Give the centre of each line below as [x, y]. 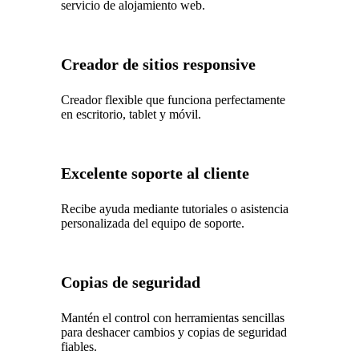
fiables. [79, 346]
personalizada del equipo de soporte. [153, 223]
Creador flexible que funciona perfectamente [173, 99]
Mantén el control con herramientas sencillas [173, 317]
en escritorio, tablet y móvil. [131, 114]
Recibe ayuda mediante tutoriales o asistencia [175, 208]
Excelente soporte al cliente [155, 173]
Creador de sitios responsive [159, 64]
